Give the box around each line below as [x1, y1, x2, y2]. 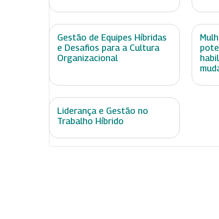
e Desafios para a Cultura [57, 43, 159, 53]
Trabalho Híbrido [57, 116, 124, 127]
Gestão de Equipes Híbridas [57, 32, 167, 43]
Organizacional [57, 53, 118, 64]
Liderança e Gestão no [57, 106, 148, 116]
